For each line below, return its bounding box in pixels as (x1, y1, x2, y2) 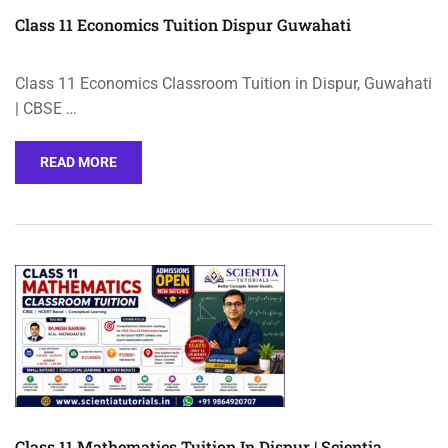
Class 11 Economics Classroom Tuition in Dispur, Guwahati (15, 73, 432, 93)
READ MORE (40, 153, 117, 170)
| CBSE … (15, 98, 77, 118)
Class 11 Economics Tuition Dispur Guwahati (15, 13, 351, 35)
